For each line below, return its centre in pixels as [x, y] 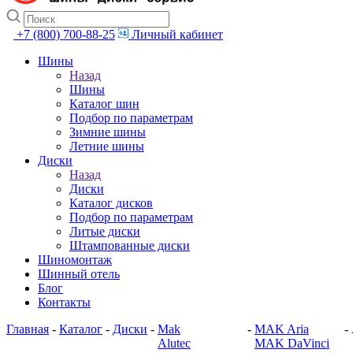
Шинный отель [79, 274]
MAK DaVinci [292, 343]
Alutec [174, 343]
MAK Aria [282, 329]
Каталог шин [104, 104]
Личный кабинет [177, 34]
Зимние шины [108, 132]
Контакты [64, 302]
